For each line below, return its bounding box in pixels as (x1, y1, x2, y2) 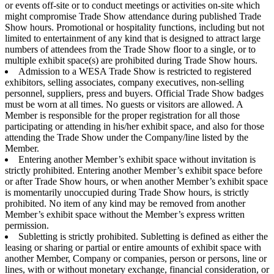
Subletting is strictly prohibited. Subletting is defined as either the (18, 231, 268, 242)
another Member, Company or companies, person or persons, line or (5, 253, 267, 264)
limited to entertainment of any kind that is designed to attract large (5, 32, 261, 43)
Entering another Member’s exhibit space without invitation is (18, 154, 256, 165)
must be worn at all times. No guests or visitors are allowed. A (5, 98, 243, 109)
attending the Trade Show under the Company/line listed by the (5, 131, 248, 143)
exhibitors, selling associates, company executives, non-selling (5, 76, 244, 87)
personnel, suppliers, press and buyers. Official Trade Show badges (5, 87, 264, 98)
